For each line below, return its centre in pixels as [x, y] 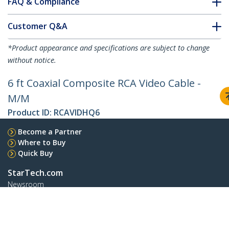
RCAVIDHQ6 [77, 113]
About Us [23, 206]
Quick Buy [36, 153]
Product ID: [31, 113]
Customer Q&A [38, 26]
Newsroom [26, 185]
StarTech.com [35, 173]
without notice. [32, 60]
